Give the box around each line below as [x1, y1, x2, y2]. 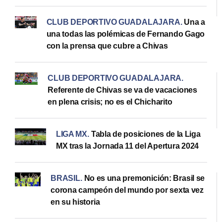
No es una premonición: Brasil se [84, 173, 205, 182]
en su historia [51, 197, 100, 206]
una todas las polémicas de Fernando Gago [46, 29, 205, 38]
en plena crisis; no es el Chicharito [48, 97, 172, 106]
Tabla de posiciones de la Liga [91, 129, 201, 138]
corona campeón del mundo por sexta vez [51, 185, 204, 194]
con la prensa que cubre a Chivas [46, 41, 168, 50]
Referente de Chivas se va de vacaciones [48, 85, 197, 94]
